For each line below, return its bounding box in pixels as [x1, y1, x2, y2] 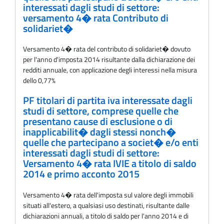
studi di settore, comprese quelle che [23, 103, 178, 119]
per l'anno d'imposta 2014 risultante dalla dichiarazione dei [23, 54, 195, 65]
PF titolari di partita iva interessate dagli [23, 93, 192, 108]
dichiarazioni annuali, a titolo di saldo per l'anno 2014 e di [23, 210, 188, 221]
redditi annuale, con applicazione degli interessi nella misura [23, 64, 197, 75]
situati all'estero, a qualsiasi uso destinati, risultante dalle [23, 199, 189, 210]
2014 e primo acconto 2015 [23, 166, 139, 182]
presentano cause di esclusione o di [23, 114, 172, 129]
